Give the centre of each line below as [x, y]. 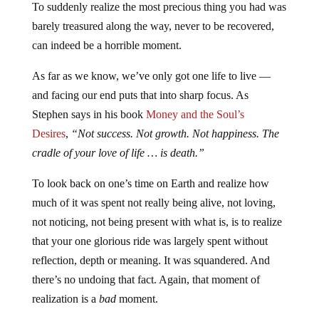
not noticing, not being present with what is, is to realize [157, 222]
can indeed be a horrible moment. [106, 46]
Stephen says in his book [89, 115]
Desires [48, 134]
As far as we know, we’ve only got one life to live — [151, 76]
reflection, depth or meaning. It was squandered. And [151, 261]
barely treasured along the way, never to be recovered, [153, 26]
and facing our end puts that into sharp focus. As [140, 95]
